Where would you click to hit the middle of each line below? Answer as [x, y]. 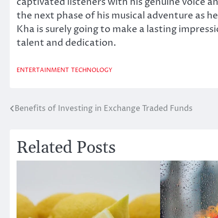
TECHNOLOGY [92, 70]
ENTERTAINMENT [43, 70]
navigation [36, 128]
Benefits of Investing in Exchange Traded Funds [104, 108]
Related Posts [66, 148]
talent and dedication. [66, 43]
